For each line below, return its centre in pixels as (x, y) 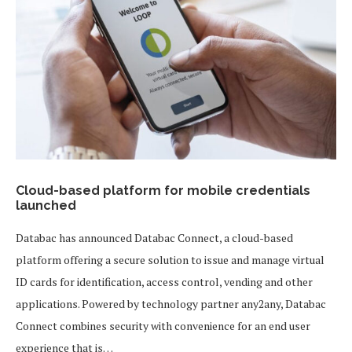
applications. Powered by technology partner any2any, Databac (171, 304)
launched (46, 205)
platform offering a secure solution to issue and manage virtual (170, 260)
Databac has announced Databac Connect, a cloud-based (154, 238)
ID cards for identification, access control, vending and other (164, 282)
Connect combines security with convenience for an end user (163, 326)
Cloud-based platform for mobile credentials (163, 191)
